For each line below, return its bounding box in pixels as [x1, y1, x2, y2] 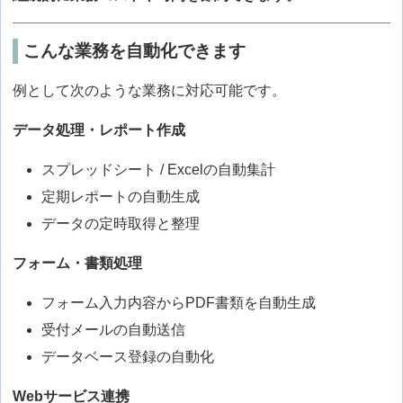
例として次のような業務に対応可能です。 [13, 83, 287, 99]
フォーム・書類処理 [13, 255, 143, 272]
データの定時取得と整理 [41, 216, 201, 232]
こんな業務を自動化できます [22, 41, 246, 61]
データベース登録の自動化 [41, 349, 215, 365]
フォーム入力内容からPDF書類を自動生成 [41, 295, 317, 311]
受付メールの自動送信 [41, 322, 186, 338]
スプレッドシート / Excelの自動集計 [41, 162, 276, 178]
